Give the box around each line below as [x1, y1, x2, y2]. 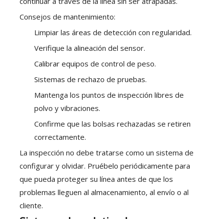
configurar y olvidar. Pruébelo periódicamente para [20, 161, 190, 171]
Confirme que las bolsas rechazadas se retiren [34, 119, 191, 129]
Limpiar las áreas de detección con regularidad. [34, 27, 192, 38]
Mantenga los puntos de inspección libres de [34, 90, 184, 100]
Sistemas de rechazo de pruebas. [34, 74, 147, 85]
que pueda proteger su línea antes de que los [20, 174, 173, 184]
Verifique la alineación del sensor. [34, 43, 145, 53]
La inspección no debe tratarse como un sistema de [20, 148, 194, 158]
